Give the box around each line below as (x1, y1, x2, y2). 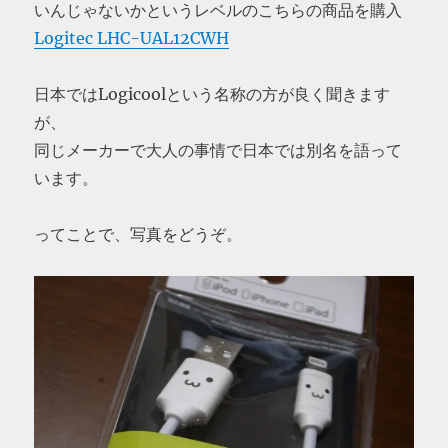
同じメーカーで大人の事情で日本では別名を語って (34, 140, 403, 160)
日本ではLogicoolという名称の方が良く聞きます (34, 84, 391, 104)
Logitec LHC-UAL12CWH (34, 28, 230, 48)
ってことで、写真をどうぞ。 (34, 224, 243, 244)
